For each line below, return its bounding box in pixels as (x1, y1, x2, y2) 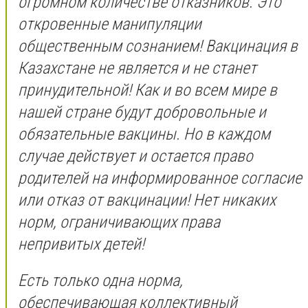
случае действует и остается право (18, 146, 253, 166)
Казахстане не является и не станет (18, 58, 256, 78)
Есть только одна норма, (18, 271, 183, 291)
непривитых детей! (18, 234, 144, 254)
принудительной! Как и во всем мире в (18, 80, 277, 100)
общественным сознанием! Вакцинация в (18, 36, 298, 56)
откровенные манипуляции (18, 14, 201, 34)
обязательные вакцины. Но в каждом (18, 124, 270, 144)
